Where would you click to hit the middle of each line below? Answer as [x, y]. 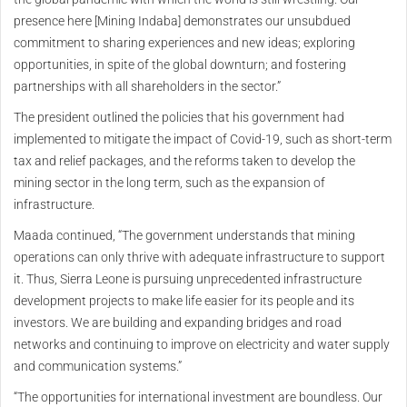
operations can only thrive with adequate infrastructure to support [199, 257]
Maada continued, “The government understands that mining [184, 235]
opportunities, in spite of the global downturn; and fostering [180, 64]
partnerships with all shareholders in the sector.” [147, 86]
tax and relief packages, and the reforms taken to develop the [184, 160]
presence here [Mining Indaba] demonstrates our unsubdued [182, 20]
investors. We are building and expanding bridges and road [178, 322]
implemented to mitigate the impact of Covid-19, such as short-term [203, 139]
